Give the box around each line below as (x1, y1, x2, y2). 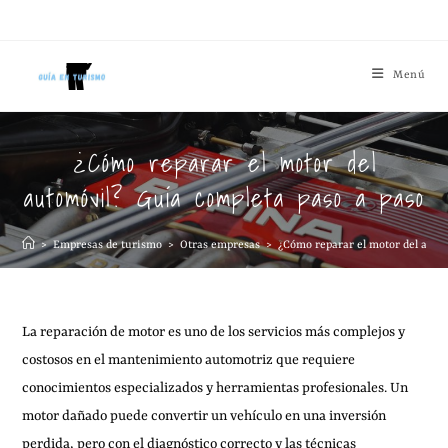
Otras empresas (180, 239, 261, 252)
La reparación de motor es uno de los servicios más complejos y (22, 324, 406, 340)
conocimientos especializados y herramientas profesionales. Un (22, 380, 409, 396)
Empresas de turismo (53, 239, 163, 252)
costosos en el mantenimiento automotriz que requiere (22, 352, 356, 368)
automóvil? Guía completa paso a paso (23, 178, 425, 218)
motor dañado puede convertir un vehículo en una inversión (22, 408, 387, 424)
